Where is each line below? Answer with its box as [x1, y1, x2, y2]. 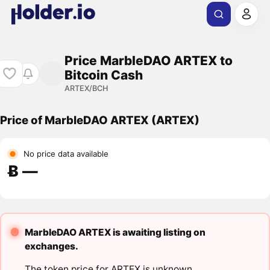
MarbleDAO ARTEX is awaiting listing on [24, 226, 206, 238]
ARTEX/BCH [64, 83, 108, 93]
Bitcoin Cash [64, 67, 143, 83]
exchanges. [24, 240, 78, 252]
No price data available [23, 149, 108, 159]
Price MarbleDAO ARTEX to [64, 52, 233, 68]
